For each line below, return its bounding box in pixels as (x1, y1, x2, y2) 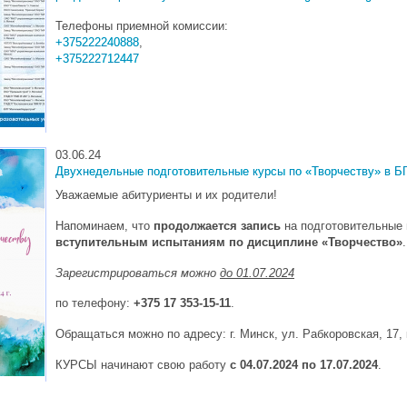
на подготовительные (281, 218, 402, 233)
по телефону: (55, 296, 134, 311)
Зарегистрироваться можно (55, 265, 220, 280)
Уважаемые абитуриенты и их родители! (55, 187, 277, 202)
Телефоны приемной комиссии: (55, 18, 228, 33)
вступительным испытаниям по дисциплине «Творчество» (55, 234, 402, 249)
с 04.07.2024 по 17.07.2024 (230, 358, 378, 372)
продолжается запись (154, 218, 281, 233)
